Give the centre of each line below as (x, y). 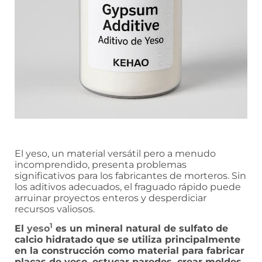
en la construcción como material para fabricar (130, 250)
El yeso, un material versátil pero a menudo (115, 153)
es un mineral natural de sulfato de (140, 228)
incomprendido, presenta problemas (101, 164)
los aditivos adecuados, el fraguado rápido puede (128, 187)
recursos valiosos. (55, 209)
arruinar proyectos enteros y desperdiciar (111, 198)
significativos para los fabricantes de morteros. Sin (130, 175)
